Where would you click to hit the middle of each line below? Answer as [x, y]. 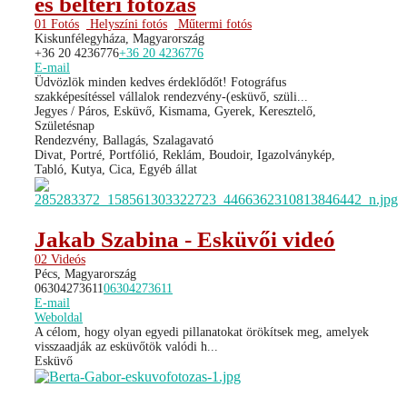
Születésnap [65, 125]
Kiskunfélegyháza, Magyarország [119, 38]
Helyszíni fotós [127, 24]
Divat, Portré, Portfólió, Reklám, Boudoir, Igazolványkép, [185, 154]
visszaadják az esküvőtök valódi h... [126, 346]
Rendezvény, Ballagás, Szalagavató [124, 140]
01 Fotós [57, 24]
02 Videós [60, 259]
